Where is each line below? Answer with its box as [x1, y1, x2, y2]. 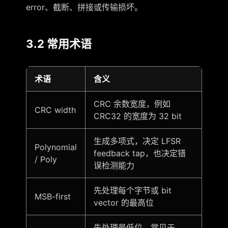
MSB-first [34, 191, 71, 202]
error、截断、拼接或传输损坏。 [25, 2, 142, 12]
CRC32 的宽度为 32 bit [93, 111, 182, 122]
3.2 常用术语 [25, 37, 92, 51]
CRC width [34, 105, 76, 116]
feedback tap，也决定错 [93, 148, 186, 159]
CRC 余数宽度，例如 [93, 99, 170, 109]
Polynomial [34, 142, 77, 153]
